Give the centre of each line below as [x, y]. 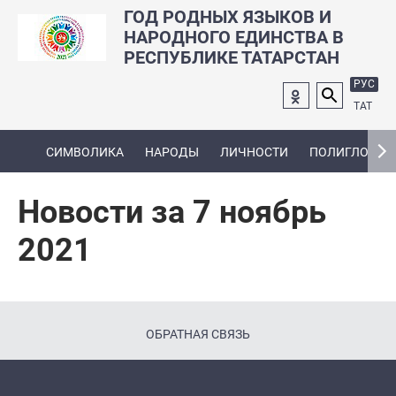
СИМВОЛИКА [85, 152]
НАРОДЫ [172, 152]
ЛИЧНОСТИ [254, 152]
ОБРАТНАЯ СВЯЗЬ [198, 334]
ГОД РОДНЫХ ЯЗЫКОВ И [228, 17]
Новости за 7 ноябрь [172, 212]
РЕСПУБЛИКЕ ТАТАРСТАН [232, 57]
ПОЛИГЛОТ [343, 152]
